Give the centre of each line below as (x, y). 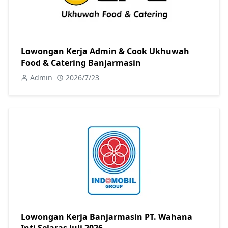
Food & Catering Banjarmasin (81, 62)
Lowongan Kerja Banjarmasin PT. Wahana (107, 217)
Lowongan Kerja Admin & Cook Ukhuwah (105, 51)
